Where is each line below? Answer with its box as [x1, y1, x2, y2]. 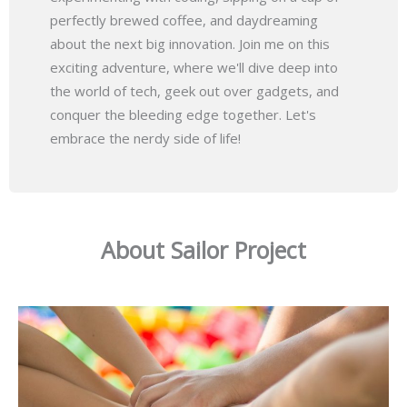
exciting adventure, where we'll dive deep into [50, 57, 338, 76]
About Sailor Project [101, 234, 306, 266]
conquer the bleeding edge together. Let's [50, 104, 316, 124]
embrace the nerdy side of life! [50, 128, 241, 147]
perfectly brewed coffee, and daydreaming [50, 10, 318, 29]
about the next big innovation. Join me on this [50, 34, 330, 53]
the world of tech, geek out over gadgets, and [50, 81, 339, 100]
